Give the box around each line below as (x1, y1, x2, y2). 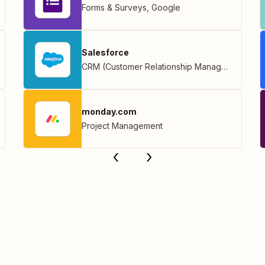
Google (151, 2, 180, 13)
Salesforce (82, 47, 129, 58)
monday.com (82, 106, 137, 117)
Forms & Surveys (82, 2, 147, 13)
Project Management (82, 121, 163, 131)
